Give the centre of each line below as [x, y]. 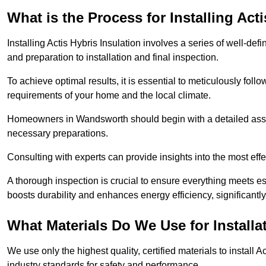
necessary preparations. [59, 134]
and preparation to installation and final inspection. [113, 58]
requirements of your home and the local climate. [110, 96]
